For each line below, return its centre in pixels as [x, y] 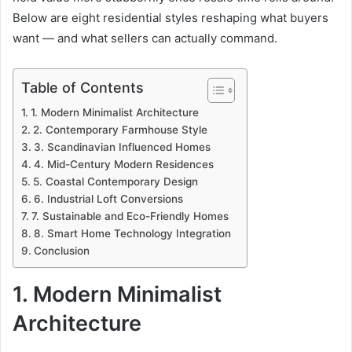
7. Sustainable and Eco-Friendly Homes [130, 216]
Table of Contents [82, 87]
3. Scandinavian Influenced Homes [122, 147]
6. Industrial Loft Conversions [108, 199]
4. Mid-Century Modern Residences [123, 165]
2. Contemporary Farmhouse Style [120, 130]
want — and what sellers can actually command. [145, 38]
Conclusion [61, 251]
